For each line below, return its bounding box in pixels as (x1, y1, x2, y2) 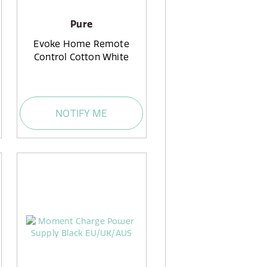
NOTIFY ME (55, 107, 107, 119)
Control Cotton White (34, 51, 129, 63)
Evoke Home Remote (33, 38, 129, 50)
